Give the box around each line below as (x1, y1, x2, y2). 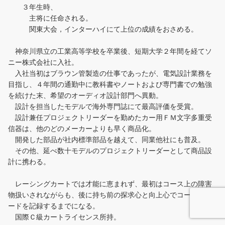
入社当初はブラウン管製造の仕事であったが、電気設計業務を (8, 69, 212, 78)
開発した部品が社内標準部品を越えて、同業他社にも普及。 (8, 135, 205, 144)
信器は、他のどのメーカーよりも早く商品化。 (8, 124, 156, 133)
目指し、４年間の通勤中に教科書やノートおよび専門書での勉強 (8, 80, 212, 89)
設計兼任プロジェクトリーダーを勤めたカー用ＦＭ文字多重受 (8, 113, 212, 122)
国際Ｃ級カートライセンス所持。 (8, 212, 121, 221)
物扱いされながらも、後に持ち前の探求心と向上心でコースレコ (8, 190, 212, 199)
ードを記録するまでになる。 (8, 201, 99, 210)
